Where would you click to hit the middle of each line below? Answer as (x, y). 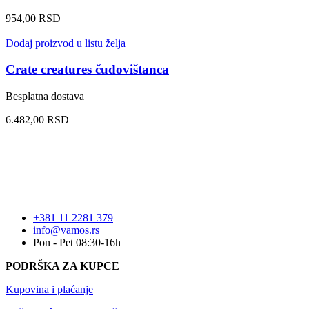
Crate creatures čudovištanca (87, 70)
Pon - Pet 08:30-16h (77, 243)
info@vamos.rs (66, 230)
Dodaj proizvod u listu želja (66, 43)
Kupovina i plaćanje (49, 290)
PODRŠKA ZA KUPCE (62, 266)
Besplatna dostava (45, 97)
